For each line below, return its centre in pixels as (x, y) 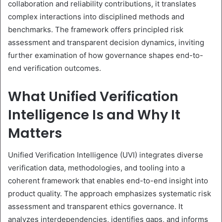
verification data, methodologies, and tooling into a (96, 168)
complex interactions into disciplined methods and (96, 16)
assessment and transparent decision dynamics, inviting (106, 42)
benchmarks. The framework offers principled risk (96, 29)
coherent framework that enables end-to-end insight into (108, 181)
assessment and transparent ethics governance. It (95, 207)
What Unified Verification (93, 96)
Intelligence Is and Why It (94, 114)
